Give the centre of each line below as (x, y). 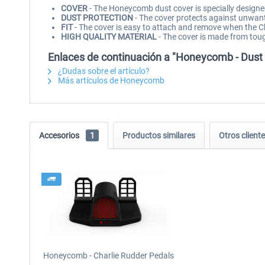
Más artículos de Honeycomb (110, 80)
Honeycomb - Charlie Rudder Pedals (108, 256)
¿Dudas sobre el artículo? (103, 71)
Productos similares (159, 135)
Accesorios (60, 135)
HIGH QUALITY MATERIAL (109, 37)
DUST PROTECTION (97, 18)
